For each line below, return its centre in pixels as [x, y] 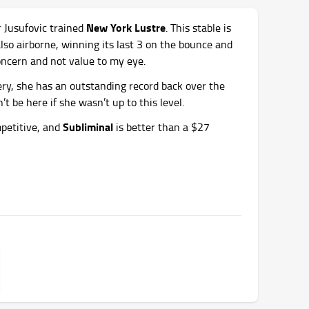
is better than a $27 [161, 127]
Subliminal [88, 127]
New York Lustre [126, 27]
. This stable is [198, 28]
